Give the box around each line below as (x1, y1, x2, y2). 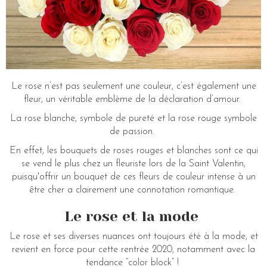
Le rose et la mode (64, 208, 203, 225)
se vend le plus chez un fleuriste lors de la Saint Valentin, (21, 159, 246, 169)
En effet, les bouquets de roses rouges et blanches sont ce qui (9, 146, 258, 156)
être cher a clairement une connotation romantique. (29, 185, 238, 195)
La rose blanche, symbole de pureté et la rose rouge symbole (10, 114, 257, 124)
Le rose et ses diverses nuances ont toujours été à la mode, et (9, 232, 258, 242)
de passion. (110, 127, 157, 137)
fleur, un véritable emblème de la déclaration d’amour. (23, 95, 244, 105)
